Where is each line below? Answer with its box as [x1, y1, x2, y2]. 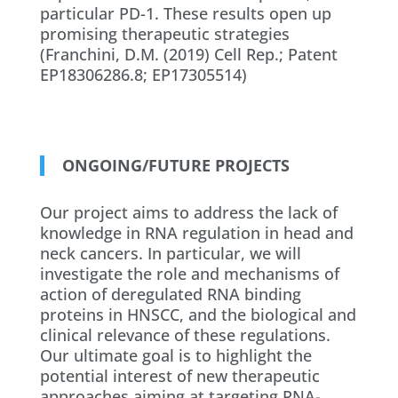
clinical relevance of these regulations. [39, 323, 330, 346]
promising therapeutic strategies [39, 22, 290, 44]
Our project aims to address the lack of [39, 201, 338, 223]
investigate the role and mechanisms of [39, 262, 339, 284]
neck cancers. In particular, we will [39, 242, 301, 264]
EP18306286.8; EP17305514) [39, 63, 247, 85]
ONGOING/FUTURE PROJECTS [61, 154, 290, 176]
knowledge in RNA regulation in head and [39, 221, 354, 243]
